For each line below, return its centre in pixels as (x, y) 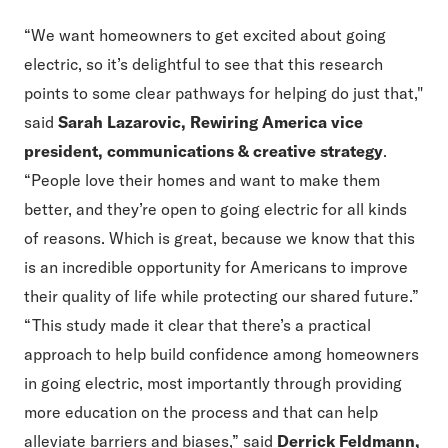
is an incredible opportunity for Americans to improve (216, 267)
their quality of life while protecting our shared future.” (221, 296)
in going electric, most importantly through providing (213, 383)
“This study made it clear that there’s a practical (197, 325)
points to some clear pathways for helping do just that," (223, 93)
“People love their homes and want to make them (202, 180)
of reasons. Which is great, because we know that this (219, 238)
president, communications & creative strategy (203, 151)
